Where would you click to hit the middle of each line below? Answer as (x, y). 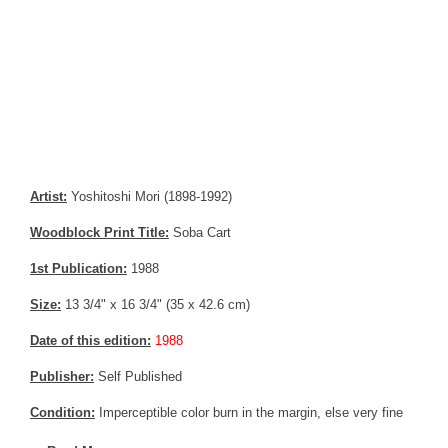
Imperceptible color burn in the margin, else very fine (249, 413)
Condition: (62, 413)
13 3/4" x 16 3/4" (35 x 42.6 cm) (155, 305)
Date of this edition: (90, 341)
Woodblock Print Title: (99, 233)
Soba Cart (200, 233)
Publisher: (62, 377)
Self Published (138, 377)
